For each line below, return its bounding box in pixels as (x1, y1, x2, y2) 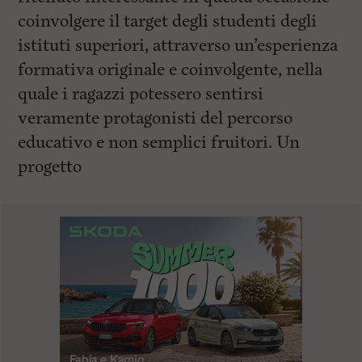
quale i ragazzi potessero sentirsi (18, 82, 264, 106)
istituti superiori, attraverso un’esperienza (18, 34, 339, 57)
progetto (18, 155, 82, 179)
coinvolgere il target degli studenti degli (18, 10, 318, 33)
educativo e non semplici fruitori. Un (18, 131, 301, 154)
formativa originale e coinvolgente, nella (18, 58, 323, 82)
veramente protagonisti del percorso (18, 107, 293, 130)
